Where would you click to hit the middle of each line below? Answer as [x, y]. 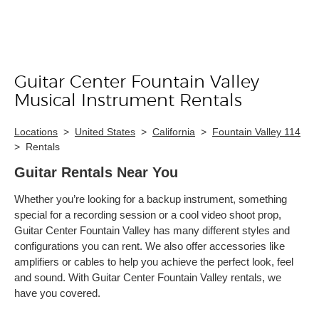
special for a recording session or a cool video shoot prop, [148, 215]
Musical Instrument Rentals [128, 101]
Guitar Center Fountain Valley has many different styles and [152, 230]
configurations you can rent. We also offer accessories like [150, 246]
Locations [36, 132]
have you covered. [57, 293]
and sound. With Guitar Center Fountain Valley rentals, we [148, 277]
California [174, 132]
